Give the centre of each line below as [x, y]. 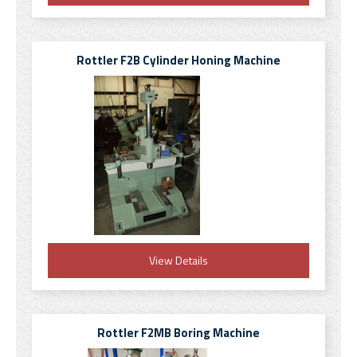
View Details [178, 260]
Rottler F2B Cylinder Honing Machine [178, 60]
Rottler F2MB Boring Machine [178, 333]
